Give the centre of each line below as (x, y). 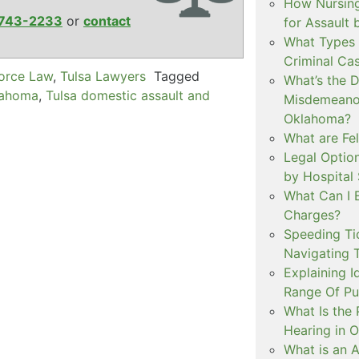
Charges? (312, 214)
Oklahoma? (317, 118)
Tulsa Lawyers (103, 76)
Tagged (177, 76)
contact (107, 20)
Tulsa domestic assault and (128, 95)
